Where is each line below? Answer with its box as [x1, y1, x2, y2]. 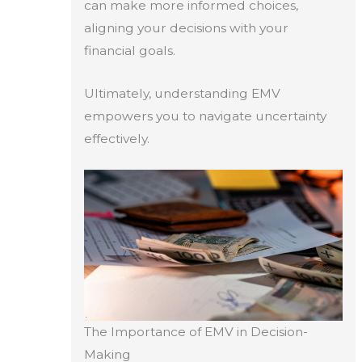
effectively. [83, 130, 149, 146]
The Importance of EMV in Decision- [83, 324, 308, 340]
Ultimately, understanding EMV [83, 85, 280, 101]
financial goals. [83, 42, 175, 58]
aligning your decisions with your [83, 19, 288, 36]
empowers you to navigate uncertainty [83, 107, 326, 124]
